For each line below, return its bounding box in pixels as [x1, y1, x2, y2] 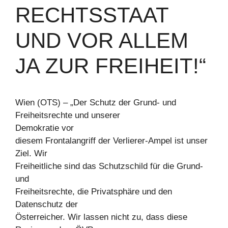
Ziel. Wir [15, 148, 47, 158]
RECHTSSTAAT [15, 3, 168, 27]
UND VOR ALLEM [15, 28, 188, 52]
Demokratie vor [15, 123, 74, 133]
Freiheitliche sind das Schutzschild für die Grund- [15, 161, 203, 171]
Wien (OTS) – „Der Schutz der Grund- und [15, 97, 176, 107]
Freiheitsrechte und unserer [15, 110, 120, 120]
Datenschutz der [15, 199, 78, 209]
